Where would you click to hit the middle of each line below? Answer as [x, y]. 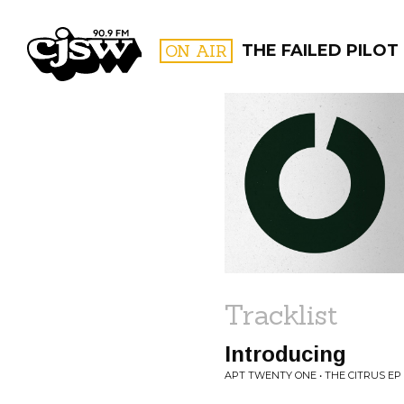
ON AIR [196, 51]
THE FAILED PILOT [320, 50]
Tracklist [281, 315]
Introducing [285, 354]
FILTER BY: [316, 157]
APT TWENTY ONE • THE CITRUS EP [313, 375]
